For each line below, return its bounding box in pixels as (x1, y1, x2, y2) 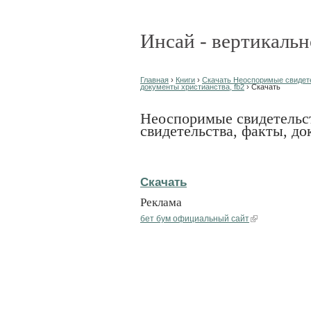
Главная (140, 76, 169, 84)
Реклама (140, 195, 182, 209)
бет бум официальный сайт (140, 213, 249, 224)
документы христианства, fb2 (140, 83, 244, 91)
